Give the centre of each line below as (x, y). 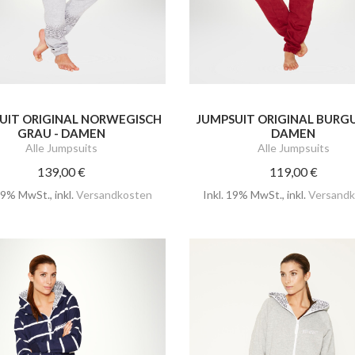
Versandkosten (115, 194)
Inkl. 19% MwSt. (242, 194)
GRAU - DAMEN (62, 133)
